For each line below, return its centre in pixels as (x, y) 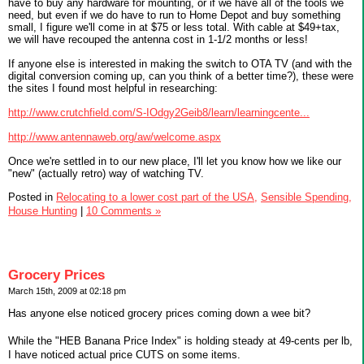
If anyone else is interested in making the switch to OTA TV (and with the (180, 64)
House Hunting (43, 211)
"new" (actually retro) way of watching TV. (106, 174)
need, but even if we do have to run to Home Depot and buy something (174, 15)
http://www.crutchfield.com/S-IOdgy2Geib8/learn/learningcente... (159, 113)
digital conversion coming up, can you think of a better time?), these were (181, 76)
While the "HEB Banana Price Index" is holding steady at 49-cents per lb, (180, 340)
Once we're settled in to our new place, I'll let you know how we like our (175, 162)
